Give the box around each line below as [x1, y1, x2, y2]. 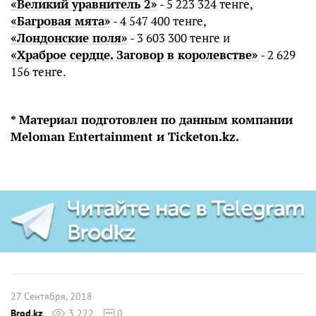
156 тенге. [11, 63, 66, 80]
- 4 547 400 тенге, [111, 12, 206, 29]
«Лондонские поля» [11, 29, 128, 46]
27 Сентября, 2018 [11, 290, 92, 303]
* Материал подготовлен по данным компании [11, 111, 293, 128]
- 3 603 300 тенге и [128, 29, 230, 46]
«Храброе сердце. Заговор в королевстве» [11, 46, 258, 63]
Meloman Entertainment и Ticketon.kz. [11, 128, 239, 145]
